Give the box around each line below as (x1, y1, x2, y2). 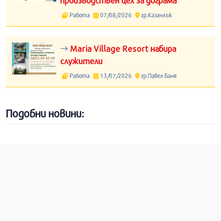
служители (60, 56, 103, 66)
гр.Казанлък (139, 11, 172, 18)
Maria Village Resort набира (68, 43, 176, 54)
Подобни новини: (6, 107, 84, 120)
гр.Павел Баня (139, 72, 177, 79)
